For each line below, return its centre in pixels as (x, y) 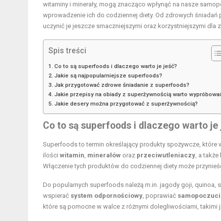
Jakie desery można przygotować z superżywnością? (126, 104)
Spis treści (67, 51)
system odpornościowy (107, 196)
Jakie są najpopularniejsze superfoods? (109, 76)
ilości (51, 155)
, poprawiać (160, 196)
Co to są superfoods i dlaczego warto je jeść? (116, 66)
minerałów (104, 155)
